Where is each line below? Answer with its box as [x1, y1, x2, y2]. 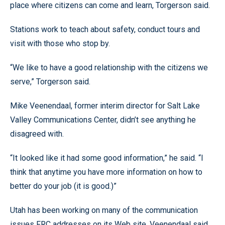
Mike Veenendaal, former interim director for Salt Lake [10, 101, 200, 110]
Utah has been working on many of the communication [10, 205, 198, 215]
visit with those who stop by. [10, 39, 110, 48]
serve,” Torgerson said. [10, 77, 90, 86]
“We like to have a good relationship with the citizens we [10, 63, 208, 72]
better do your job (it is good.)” [10, 181, 117, 191]
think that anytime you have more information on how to [10, 167, 202, 177]
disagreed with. [10, 129, 64, 139]
